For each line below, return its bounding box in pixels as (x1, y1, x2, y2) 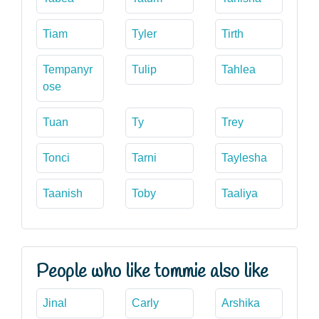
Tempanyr (43, 63, 93, 75)
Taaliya (221, 187, 258, 199)
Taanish (43, 187, 83, 199)
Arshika (221, 296, 260, 309)
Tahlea (221, 63, 256, 75)
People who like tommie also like (36, 259, 268, 284)
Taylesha (221, 151, 267, 164)
